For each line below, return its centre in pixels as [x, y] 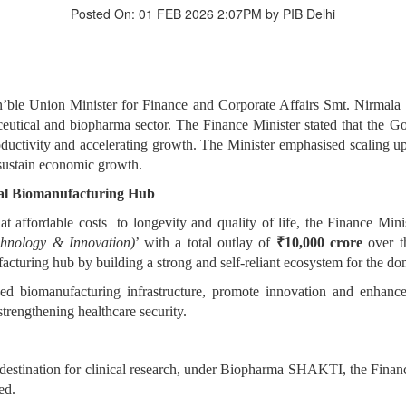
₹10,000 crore [319, 243]
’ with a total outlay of [205, 243]
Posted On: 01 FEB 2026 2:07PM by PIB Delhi [203, 14]
